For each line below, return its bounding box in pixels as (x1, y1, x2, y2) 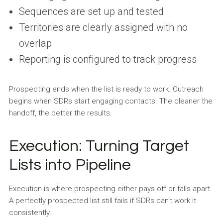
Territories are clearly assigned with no (18, 21, 188, 33)
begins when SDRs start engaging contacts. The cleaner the (8, 96, 213, 106)
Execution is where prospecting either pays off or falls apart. (8, 184, 212, 193)
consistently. (8, 208, 51, 217)
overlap (18, 37, 52, 49)
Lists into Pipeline (8, 156, 131, 173)
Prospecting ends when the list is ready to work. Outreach (8, 84, 204, 94)
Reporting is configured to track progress (18, 53, 197, 65)
